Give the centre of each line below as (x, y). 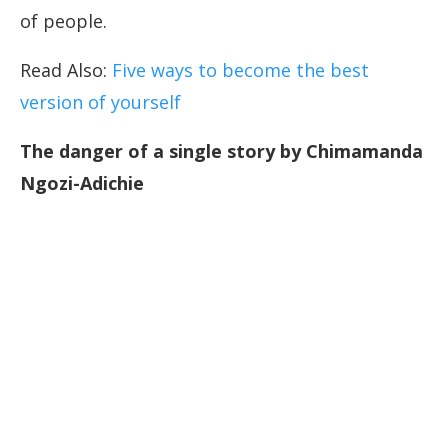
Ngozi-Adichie (82, 183)
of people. (63, 21)
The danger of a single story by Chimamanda (221, 151)
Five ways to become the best (240, 70)
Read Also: (66, 70)
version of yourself (100, 102)
